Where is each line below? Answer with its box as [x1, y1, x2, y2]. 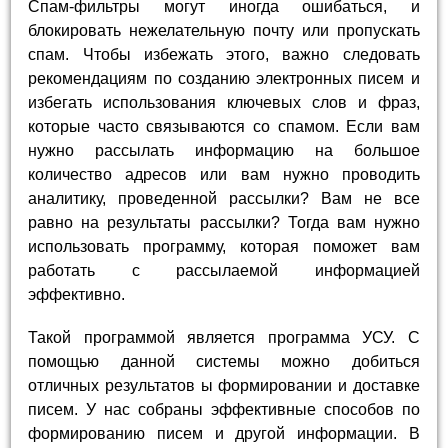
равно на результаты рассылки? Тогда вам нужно [28, 213, 420, 231]
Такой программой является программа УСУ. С [28, 328, 420, 346]
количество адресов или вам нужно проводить [28, 165, 420, 183]
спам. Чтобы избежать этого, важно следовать [28, 45, 420, 63]
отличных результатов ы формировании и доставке [28, 376, 420, 394]
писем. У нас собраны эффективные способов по [28, 400, 420, 418]
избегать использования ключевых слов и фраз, [28, 93, 420, 111]
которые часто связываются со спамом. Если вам [28, 117, 420, 135]
